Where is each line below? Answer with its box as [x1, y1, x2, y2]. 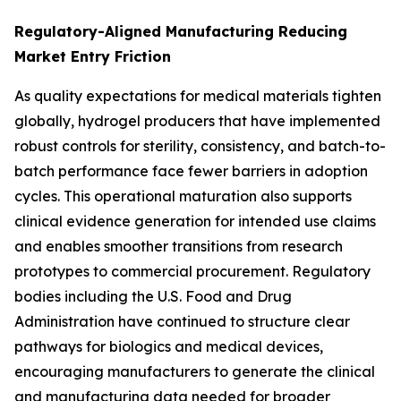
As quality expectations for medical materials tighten [14, 86, 381, 105]
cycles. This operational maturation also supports [14, 186, 352, 205]
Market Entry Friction [14, 47, 171, 65]
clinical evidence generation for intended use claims [14, 211, 376, 230]
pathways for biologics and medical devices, [14, 337, 323, 355]
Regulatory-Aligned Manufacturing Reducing [14, 21, 347, 40]
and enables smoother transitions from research [14, 236, 343, 255]
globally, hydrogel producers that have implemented [14, 111, 380, 130]
